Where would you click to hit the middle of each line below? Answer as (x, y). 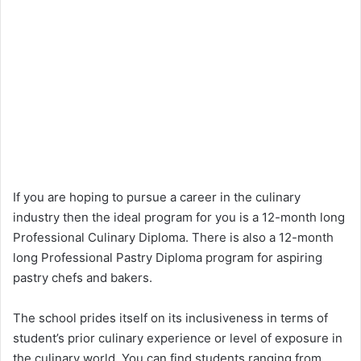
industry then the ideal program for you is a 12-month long (179, 217)
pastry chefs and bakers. (83, 277)
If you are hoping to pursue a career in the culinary (157, 197)
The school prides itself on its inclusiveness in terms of (170, 317)
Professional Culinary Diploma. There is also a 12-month (173, 237)
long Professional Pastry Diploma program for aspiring (168, 257)
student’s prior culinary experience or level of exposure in (178, 338)
